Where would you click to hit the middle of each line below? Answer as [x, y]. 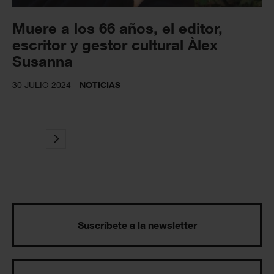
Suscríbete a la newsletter [137, 225]
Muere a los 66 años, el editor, [117, 28]
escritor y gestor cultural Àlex [115, 45]
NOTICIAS [100, 85]
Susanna [43, 61]
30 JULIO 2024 [42, 85]
